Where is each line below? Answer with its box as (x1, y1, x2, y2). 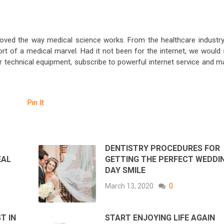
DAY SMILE (105, 165, 146, 175)
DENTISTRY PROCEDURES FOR (105, 143, 220, 153)
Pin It (27, 98, 44, 107)
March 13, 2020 (105, 182, 154, 190)
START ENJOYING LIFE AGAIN (105, 213, 215, 223)
